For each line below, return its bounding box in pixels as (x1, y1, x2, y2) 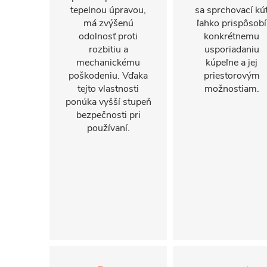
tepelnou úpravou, (70, 4, 146, 17)
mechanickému (76, 56, 140, 69)
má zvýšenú (83, 17, 133, 30)
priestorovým (203, 69, 260, 82)
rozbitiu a (88, 43, 128, 56)
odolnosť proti (79, 30, 138, 43)
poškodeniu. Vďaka (69, 69, 148, 82)
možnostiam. (204, 82, 259, 95)
